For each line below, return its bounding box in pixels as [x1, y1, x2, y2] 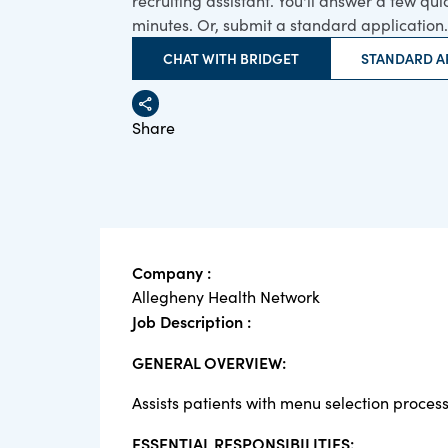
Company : [132, 261, 211, 283]
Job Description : [132, 310, 255, 332]
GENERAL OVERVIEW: [132, 351, 286, 373]
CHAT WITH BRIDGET [163, 48, 299, 68]
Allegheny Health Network [132, 286, 320, 307]
